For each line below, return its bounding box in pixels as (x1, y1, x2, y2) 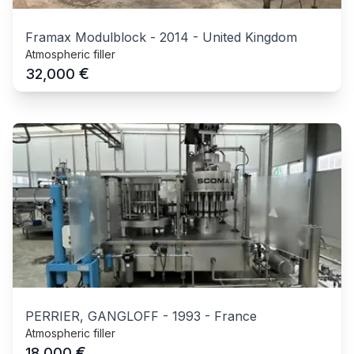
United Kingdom (202, 29, 297, 46)
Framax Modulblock (25, 29, 146, 46)
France (214, 308, 257, 325)
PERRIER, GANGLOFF (25, 308, 159, 325)
